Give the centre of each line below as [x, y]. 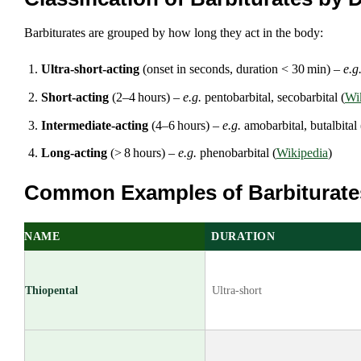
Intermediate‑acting [94, 125]
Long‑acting [74, 153]
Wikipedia [302, 153]
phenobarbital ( [236, 153]
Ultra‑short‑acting [90, 69]
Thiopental [52, 290]
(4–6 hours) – [185, 125]
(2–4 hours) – [145, 97]
